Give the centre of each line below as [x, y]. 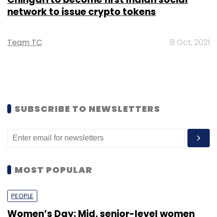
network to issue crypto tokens [82, 12]
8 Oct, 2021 [190, 42]
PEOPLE [22, 196]
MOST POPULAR [54, 170]
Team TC [25, 42]
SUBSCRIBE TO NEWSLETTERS [87, 108]
